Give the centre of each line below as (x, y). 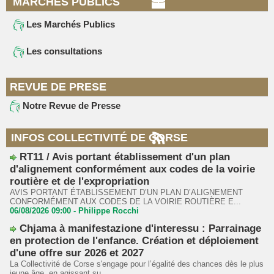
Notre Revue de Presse (70, 106)
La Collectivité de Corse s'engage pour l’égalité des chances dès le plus (137, 264)
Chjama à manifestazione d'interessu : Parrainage (140, 229)
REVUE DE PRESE (58, 87)
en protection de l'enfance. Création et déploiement (134, 241)
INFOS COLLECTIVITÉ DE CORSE (99, 138)
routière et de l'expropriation (80, 182)
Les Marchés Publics (69, 24)
